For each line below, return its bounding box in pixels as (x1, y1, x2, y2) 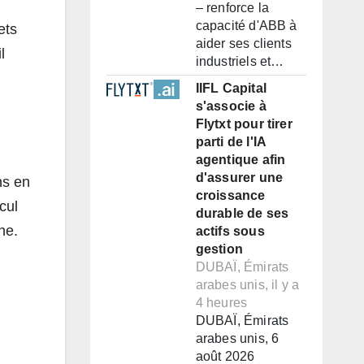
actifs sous (195, 224, 265, 239)
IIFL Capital (195, 81, 266, 96)
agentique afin (195, 153, 286, 167)
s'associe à (195, 99, 266, 114)
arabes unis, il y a (195, 278, 300, 292)
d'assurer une (195, 171, 284, 185)
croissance (195, 188, 266, 203)
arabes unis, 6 (195, 331, 279, 346)
